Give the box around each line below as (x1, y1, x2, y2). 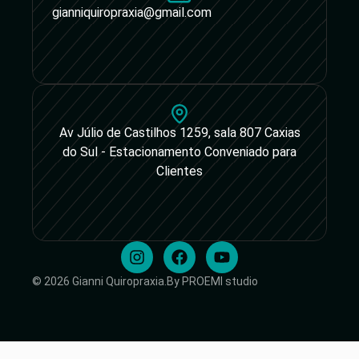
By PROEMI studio (167, 274, 258, 288)
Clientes (156, 163, 203, 179)
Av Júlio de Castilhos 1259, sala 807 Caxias (58, 124, 301, 140)
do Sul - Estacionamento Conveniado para (63, 143, 296, 159)
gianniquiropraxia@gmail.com (52, 4, 212, 20)
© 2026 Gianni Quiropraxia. (32, 274, 167, 288)
